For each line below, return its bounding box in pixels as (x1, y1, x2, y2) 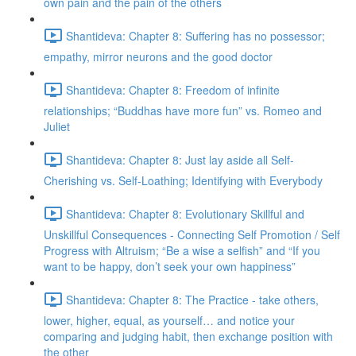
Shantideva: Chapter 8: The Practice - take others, (66, 291, 319, 308)
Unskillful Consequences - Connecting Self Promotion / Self (44, 226, 340, 242)
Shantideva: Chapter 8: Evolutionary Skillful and (66, 205, 304, 222)
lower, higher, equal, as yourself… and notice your (44, 312, 295, 328)
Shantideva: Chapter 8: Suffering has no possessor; (66, 27, 325, 44)
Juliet (44, 118, 70, 134)
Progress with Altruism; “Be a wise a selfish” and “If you (44, 242, 320, 258)
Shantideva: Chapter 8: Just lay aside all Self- (66, 151, 294, 168)
